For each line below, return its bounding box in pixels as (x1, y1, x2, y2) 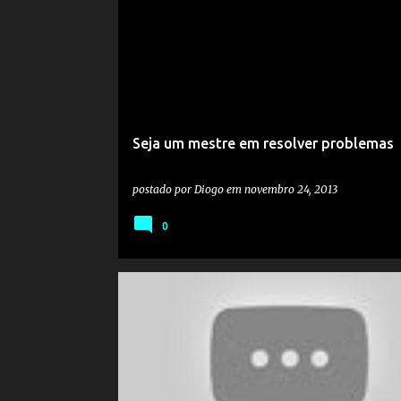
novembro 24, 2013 (243, 183, 337, 196)
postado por (132, 183, 194, 196)
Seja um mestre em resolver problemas (132, 135, 394, 151)
